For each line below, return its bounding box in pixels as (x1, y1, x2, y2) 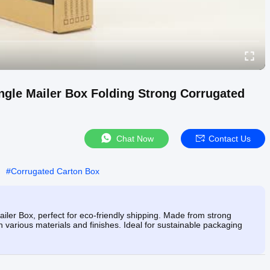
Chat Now (116, 133, 154, 143)
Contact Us (208, 133, 251, 143)
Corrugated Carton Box (11, 166, 99, 176)
